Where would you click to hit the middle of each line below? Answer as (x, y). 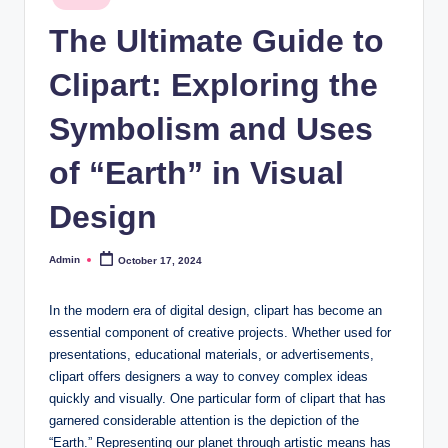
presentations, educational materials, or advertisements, (211, 354)
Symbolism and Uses (211, 128)
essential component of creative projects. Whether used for (220, 332)
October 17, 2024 (160, 260)
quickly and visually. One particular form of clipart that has (217, 398)
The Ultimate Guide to (216, 40)
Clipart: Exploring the (213, 84)
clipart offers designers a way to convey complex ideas (208, 376)
